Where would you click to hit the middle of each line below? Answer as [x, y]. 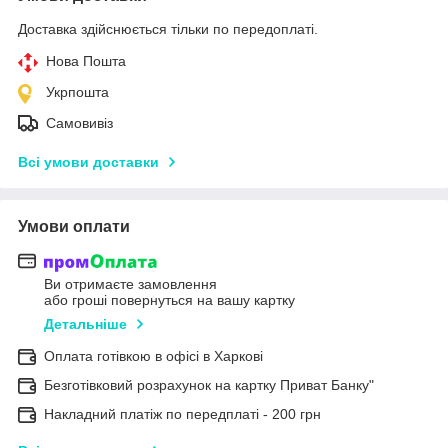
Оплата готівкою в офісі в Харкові [153, 356]
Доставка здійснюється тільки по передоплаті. [168, 28]
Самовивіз [79, 122]
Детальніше [85, 324]
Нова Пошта [86, 60]
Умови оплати [74, 226]
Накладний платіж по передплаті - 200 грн [182, 414]
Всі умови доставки [88, 161]
